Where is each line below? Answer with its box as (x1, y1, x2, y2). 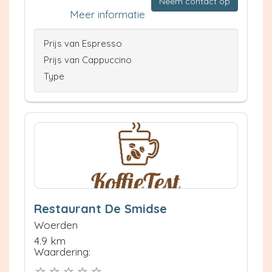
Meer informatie (70, 7, 145, 21)
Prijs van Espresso (44, 37, 122, 49)
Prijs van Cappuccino (44, 53, 132, 66)
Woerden (34, 218, 78, 231)
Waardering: (34, 245, 90, 258)
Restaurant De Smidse (34, 200, 167, 216)
